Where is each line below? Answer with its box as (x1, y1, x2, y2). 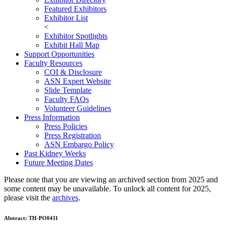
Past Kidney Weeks (24, 149, 86, 158)
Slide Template (44, 86, 91, 95)
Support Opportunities (24, 50, 94, 59)
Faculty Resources (24, 59, 82, 68)
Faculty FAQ (44, 95, 86, 104)
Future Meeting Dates (24, 158, 93, 167)
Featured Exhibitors (44, 5, 106, 14)
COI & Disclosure (44, 68, 102, 77)
